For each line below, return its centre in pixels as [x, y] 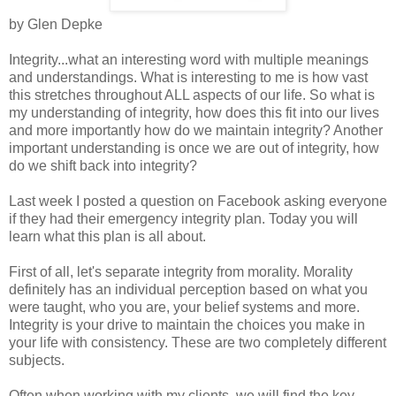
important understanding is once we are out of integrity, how [194, 148]
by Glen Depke [56, 24]
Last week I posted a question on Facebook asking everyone [198, 201]
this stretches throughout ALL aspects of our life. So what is [192, 95]
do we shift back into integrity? [103, 165]
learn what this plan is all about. [107, 236]
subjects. [37, 360]
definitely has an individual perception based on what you [188, 289]
